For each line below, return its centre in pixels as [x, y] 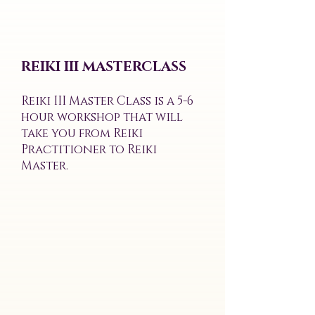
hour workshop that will [102, 117]
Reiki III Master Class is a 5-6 [107, 101]
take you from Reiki [82, 133]
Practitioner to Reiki [89, 149]
